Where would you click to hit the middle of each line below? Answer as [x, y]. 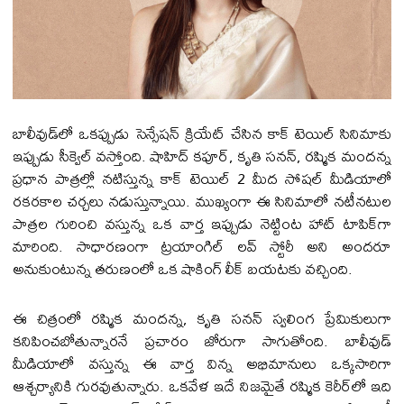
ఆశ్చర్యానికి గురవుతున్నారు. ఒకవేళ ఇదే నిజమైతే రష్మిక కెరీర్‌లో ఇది [202, 386]
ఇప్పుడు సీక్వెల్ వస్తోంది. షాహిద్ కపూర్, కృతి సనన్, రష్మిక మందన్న [202, 156]
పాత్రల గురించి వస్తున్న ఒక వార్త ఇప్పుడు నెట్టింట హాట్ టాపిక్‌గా [202, 224]
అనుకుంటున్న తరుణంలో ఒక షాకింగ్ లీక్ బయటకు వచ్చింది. [183, 269]
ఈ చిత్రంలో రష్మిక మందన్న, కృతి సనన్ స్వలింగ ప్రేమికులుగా [202, 318]
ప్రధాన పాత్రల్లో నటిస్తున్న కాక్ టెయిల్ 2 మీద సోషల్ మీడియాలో [202, 179]
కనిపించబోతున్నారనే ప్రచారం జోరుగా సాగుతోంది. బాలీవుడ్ [202, 341]
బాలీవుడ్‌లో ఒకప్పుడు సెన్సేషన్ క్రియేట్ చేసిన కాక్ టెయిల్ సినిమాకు [202, 133]
